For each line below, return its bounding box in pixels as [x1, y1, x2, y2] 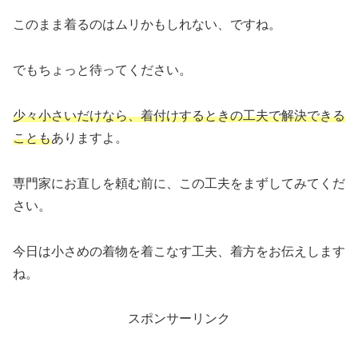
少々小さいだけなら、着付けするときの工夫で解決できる [13, 108, 345, 122]
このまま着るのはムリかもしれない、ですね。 [13, 18, 281, 32]
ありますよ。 [51, 130, 128, 145]
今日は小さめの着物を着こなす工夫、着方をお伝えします [13, 244, 345, 258]
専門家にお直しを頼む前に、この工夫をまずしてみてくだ [13, 176, 345, 190]
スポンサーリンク [128, 312, 230, 326]
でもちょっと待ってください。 [13, 63, 192, 78]
